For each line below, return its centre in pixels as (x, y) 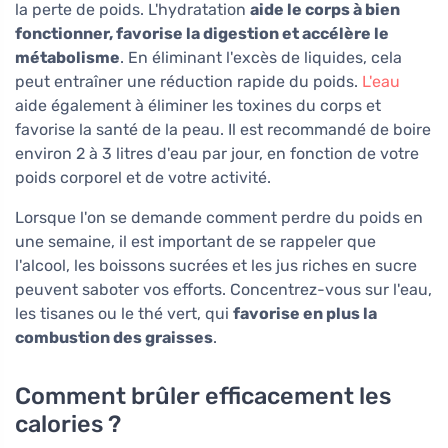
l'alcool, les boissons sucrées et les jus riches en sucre (216, 266)
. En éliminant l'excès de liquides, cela (261, 58)
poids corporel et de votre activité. (143, 178)
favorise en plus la (305, 314)
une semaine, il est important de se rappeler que (195, 242)
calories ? (68, 424)
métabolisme (67, 58)
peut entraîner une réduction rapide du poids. (188, 82)
